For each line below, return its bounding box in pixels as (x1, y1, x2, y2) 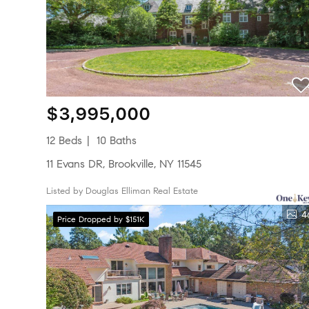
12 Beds (50, 134, 83, 147)
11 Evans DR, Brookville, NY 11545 (50, 157, 202, 170)
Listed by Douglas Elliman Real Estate (51, 186, 199, 197)
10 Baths (97, 134, 137, 147)
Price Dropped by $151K (57, 214, 146, 224)
